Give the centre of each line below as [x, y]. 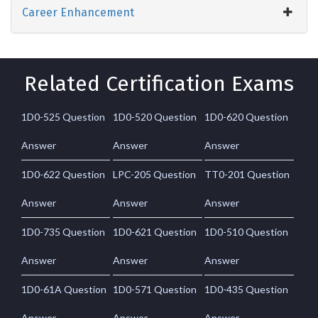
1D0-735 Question [63, 231]
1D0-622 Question [63, 174]
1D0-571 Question [155, 289]
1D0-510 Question [247, 231]
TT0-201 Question [247, 174]
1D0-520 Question [155, 116]
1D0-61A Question [64, 289]
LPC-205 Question [155, 174]
